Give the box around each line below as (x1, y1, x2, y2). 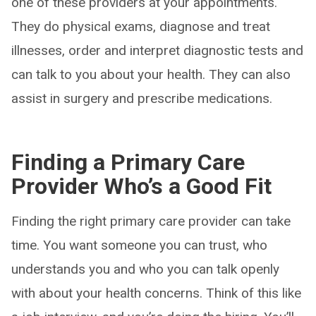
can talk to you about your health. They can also (11, 66, 291, 83)
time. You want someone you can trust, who (11, 237, 267, 253)
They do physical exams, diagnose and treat (11, 18, 270, 35)
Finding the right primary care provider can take (11, 213, 291, 229)
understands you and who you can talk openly (11, 261, 279, 277)
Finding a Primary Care (11, 149, 245, 176)
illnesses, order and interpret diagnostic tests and (11, 42, 303, 59)
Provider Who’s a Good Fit (11, 173, 272, 200)
